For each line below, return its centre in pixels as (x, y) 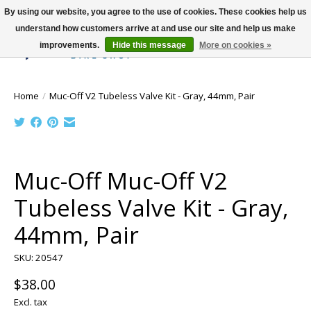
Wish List (251, 56)
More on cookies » (235, 45)
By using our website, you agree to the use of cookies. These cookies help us (155, 12)
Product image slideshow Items (141, 161)
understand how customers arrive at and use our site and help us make (155, 28)
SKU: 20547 (39, 257)
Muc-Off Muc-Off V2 (120, 180)
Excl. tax (31, 302)
